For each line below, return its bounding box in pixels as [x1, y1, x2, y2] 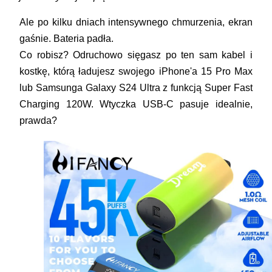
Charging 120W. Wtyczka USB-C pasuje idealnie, [19, 98, 253, 109]
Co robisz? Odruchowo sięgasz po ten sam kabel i [19, 49, 253, 60]
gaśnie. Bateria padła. [19, 33, 114, 44]
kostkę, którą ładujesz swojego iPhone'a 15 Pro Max [19, 66, 253, 76]
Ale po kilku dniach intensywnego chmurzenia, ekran [19, 16, 253, 27]
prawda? [19, 115, 58, 126]
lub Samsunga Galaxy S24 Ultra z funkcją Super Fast [19, 82, 253, 93]
